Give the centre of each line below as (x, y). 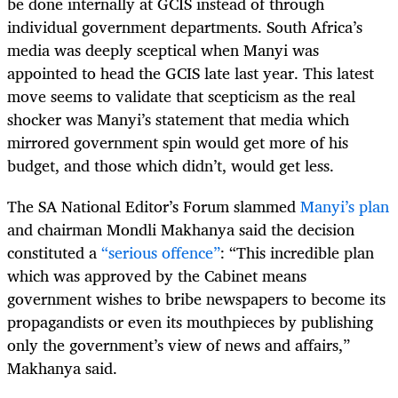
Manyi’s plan (345, 207)
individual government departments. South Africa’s (185, 27)
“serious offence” (161, 253)
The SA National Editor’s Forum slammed (154, 207)
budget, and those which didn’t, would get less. (171, 166)
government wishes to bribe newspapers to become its (196, 299)
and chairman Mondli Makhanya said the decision (181, 230)
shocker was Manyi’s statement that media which (178, 119)
